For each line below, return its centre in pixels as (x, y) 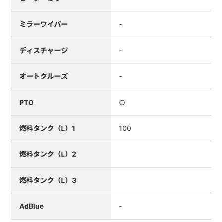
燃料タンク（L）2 (48, 154)
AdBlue (31, 206)
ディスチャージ (43, 50)
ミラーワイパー (43, 24)
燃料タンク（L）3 (48, 180)
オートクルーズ (43, 76)
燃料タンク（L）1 (47, 128)
